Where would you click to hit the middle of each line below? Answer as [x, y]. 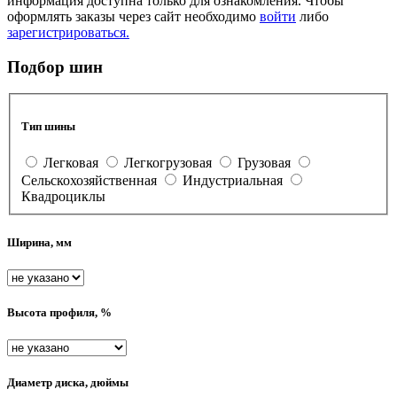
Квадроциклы [63, 197]
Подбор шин [55, 66]
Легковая [71, 163]
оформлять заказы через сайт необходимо [133, 16]
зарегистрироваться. [68, 32]
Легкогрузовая [168, 163]
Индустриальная [233, 181]
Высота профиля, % [59, 312]
